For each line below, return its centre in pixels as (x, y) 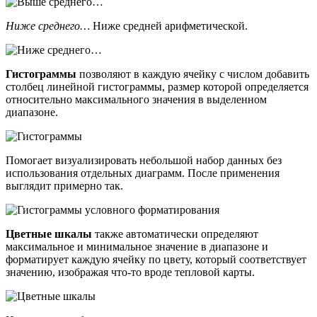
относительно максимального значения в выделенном (136, 99)
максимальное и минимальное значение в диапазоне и (137, 246)
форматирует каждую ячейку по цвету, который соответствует (156, 259)
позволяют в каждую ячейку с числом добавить (193, 74)
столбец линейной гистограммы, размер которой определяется (157, 86)
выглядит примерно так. (64, 185)
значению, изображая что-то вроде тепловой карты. (130, 272)
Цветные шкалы (49, 234)
